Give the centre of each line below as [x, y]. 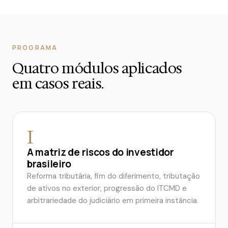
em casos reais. [58, 83]
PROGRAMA [35, 48]
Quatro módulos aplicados [97, 68]
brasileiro [49, 164]
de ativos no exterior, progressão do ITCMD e [107, 188]
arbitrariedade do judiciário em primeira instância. [113, 201]
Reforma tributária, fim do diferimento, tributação [113, 176]
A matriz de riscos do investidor [101, 152]
